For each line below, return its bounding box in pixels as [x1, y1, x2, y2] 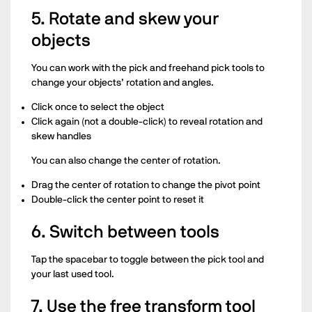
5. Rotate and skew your [31, 10, 219, 28]
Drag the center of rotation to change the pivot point [31, 180, 260, 190]
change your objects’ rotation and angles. [31, 77, 214, 88]
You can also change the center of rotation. [31, 155, 221, 166]
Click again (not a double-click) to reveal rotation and [31, 116, 263, 127]
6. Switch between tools [31, 223, 219, 241]
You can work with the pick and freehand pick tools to [31, 63, 265, 73]
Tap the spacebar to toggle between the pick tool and [31, 254, 264, 265]
